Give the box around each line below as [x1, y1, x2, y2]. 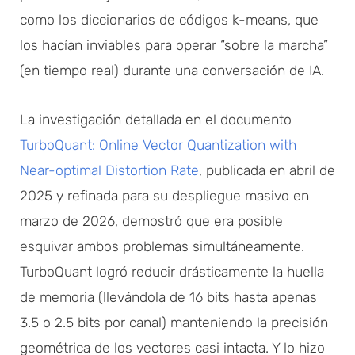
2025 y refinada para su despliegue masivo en [20, 187, 309, 204]
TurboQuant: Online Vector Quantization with [20, 136, 296, 153]
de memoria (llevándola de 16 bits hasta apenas [20, 288, 317, 305]
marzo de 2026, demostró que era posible [20, 212, 283, 229]
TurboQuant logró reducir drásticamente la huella [20, 263, 324, 280]
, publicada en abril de [199, 162, 335, 178]
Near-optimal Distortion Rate [20, 162, 199, 178]
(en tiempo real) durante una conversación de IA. [20, 62, 324, 78]
